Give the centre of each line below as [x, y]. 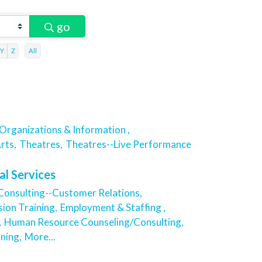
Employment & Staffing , [113, 208]
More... [40, 237]
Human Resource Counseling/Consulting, [94, 222]
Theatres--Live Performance [128, 144]
